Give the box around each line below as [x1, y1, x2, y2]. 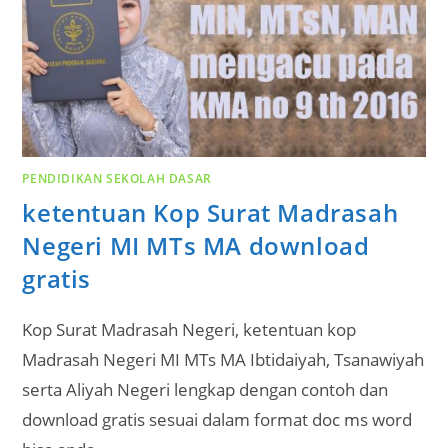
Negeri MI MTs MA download [22, 229, 370, 263]
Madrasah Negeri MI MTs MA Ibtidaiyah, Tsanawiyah [22, 348, 425, 372]
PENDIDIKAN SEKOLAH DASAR [22, 170, 212, 188]
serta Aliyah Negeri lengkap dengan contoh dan [22, 378, 389, 402]
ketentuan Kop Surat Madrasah [22, 196, 399, 230]
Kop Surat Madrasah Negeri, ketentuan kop [22, 318, 357, 342]
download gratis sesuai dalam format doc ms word [22, 408, 413, 432]
